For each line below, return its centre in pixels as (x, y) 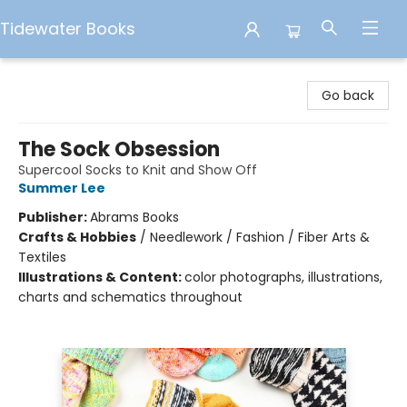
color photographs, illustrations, (283, 277)
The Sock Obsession (119, 149)
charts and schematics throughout (130, 297)
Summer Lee (62, 188)
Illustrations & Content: (101, 277)
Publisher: (54, 217)
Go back (348, 95)
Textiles (42, 257)
